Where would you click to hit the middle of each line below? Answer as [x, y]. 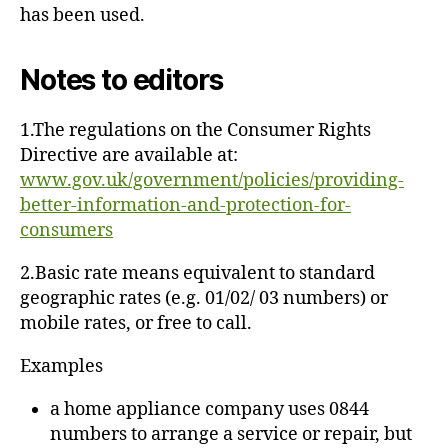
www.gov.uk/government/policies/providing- [212, 180]
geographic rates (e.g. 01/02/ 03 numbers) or [204, 298]
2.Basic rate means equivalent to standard [197, 273]
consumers [66, 230]
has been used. [82, 15]
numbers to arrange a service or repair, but [231, 434]
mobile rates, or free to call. [136, 323]
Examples [61, 366]
